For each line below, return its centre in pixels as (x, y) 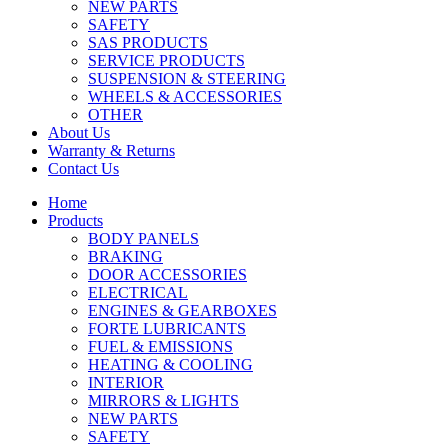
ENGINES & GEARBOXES (182, 310)
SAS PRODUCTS (148, 42)
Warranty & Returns (111, 150)
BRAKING (125, 256)
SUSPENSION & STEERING (187, 78)
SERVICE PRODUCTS (166, 60)
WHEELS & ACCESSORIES (185, 96)
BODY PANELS (143, 238)
